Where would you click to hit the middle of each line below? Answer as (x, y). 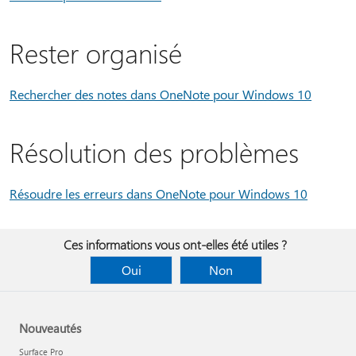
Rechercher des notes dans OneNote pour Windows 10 (161, 94)
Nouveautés (50, 328)
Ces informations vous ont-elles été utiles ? (175, 244)
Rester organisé (96, 52)
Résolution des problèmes (154, 152)
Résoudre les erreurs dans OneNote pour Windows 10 (159, 193)
